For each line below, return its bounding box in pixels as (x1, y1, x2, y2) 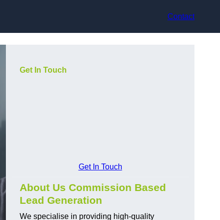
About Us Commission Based (20, 182, 166, 193)
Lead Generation (20, 194, 102, 206)
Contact (167, 12, 194, 21)
